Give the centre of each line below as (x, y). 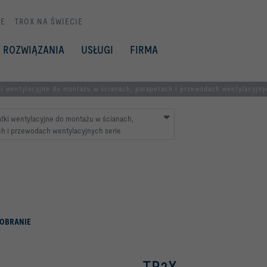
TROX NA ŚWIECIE (49, 21)
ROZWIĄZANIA (34, 50)
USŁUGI (97, 50)
